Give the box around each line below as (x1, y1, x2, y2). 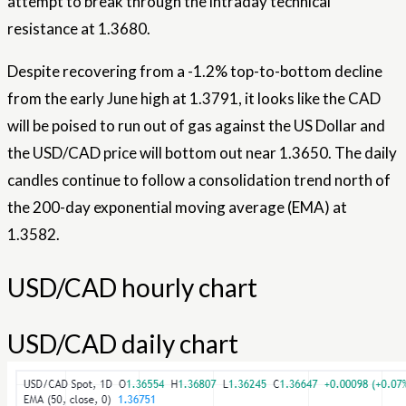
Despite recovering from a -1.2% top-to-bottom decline (7, 62, 382, 82)
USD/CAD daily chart (7, 327, 238, 359)
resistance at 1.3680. (7, 19, 150, 39)
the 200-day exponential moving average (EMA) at (7, 198, 347, 217)
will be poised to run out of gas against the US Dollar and (7, 116, 385, 136)
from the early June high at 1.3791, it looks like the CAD (7, 89, 381, 109)
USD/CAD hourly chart (7, 271, 257, 303)
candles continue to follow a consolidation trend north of (7, 170, 391, 190)
